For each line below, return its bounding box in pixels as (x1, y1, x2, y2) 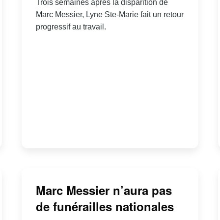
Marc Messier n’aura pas (35, 181, 172, 198)
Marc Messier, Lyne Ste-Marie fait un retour (35, 10, 184, 19)
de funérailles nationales (35, 197, 174, 215)
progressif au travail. (35, 23, 106, 31)
